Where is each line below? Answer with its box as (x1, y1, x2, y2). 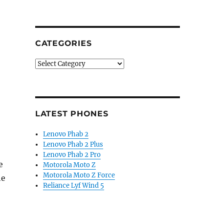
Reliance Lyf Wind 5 (43, 181, 105, 190)
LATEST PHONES (35, 109, 109, 118)
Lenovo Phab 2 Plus (43, 140, 104, 149)
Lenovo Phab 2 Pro (43, 151, 101, 159)
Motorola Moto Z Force (43, 171, 115, 179)
